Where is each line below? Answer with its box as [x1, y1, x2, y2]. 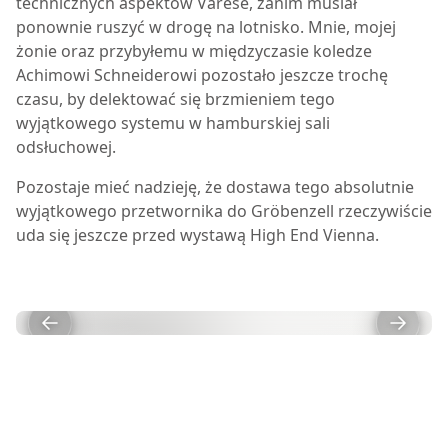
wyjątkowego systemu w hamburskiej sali [16, 112, 330, 134]
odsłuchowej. [16, 136, 116, 158]
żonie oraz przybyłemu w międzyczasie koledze [16, 40, 372, 62]
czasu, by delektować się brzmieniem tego [16, 88, 335, 110]
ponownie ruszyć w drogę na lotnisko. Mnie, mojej [16, 16, 396, 38]
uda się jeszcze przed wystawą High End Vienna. [16, 224, 379, 246]
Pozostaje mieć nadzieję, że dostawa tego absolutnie [16, 176, 414, 198]
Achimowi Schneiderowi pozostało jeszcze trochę [16, 64, 388, 86]
